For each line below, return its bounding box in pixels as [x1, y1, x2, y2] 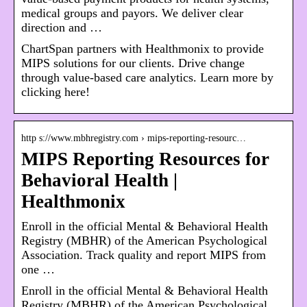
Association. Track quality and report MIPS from [21, 248, 266, 262]
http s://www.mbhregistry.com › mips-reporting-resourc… [21, 133, 246, 144]
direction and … [21, 21, 102, 35]
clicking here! [21, 85, 90, 99]
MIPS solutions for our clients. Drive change [21, 56, 245, 71]
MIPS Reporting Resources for [21, 149, 269, 170]
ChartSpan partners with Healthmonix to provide [21, 42, 264, 56]
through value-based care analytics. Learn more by [21, 71, 273, 85]
